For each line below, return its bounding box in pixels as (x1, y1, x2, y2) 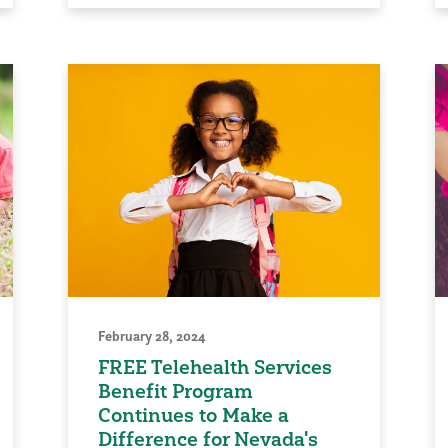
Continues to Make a (98, 403, 290, 428)
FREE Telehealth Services (98, 355, 333, 380)
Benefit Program (98, 379, 254, 404)
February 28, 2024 (98, 327, 207, 346)
